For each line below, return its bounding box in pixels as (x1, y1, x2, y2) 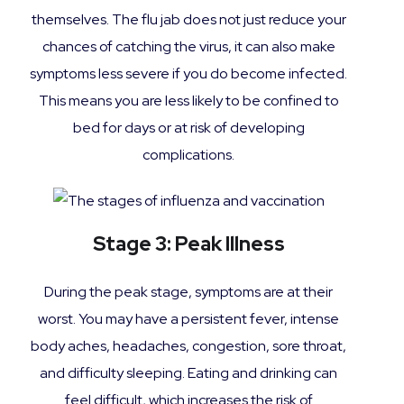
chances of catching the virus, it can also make (41, 37, 335, 56)
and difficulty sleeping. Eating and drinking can (40, 363, 337, 382)
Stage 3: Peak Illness (92, 230, 285, 257)
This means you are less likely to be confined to (38, 91, 339, 110)
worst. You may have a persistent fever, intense (38, 308, 339, 328)
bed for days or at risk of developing (72, 118, 305, 137)
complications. (142, 145, 234, 164)
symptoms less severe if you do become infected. (30, 64, 347, 83)
